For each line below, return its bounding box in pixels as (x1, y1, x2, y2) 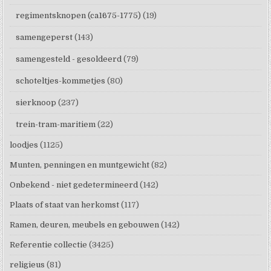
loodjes (10, 140, 39, 149)
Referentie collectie (10, 240, 88, 249)
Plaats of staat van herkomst (10, 200, 120, 209)
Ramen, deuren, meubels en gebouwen (10, 220, 160, 229)
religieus (10, 260, 45, 269)
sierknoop (16, 97, 57, 107)
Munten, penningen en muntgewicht (10, 160, 150, 169)
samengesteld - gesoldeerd (16, 54, 122, 64)
